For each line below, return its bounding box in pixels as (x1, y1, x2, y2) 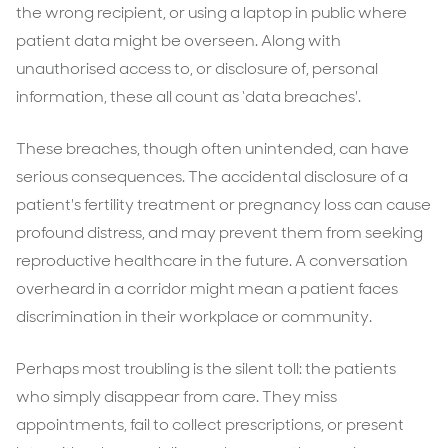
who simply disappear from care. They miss (16, 386, 337, 407)
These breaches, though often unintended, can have (16, 138, 409, 159)
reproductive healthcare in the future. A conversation (16, 250, 408, 271)
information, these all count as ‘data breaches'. (16, 86, 361, 107)
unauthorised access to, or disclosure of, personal (16, 58, 378, 79)
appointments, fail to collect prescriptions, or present (16, 414, 404, 435)
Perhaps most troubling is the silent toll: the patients (16, 358, 396, 379)
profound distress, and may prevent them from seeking (16, 222, 423, 243)
